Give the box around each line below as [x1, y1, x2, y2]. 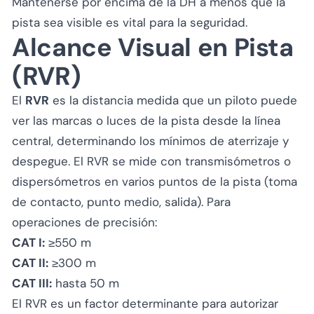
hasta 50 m [52, 275, 119, 291]
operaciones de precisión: [12, 214, 157, 230]
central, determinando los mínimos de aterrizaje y [12, 132, 289, 149]
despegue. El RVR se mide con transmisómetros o [12, 153, 291, 169]
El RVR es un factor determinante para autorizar [12, 295, 278, 311]
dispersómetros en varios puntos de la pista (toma [12, 173, 297, 189]
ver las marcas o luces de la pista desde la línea [12, 112, 280, 128]
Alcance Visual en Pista [12, 30, 294, 64]
